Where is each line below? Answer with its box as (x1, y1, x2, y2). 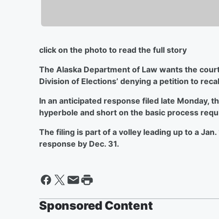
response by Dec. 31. (39, 138, 119, 149)
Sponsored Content (39, 198, 153, 213)
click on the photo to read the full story (39, 44, 187, 55)
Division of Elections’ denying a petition (39, 76, 191, 86)
